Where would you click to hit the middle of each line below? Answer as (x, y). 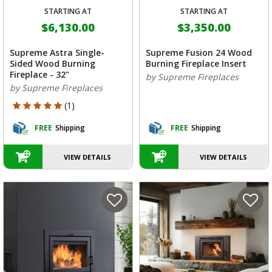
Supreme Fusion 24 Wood (199, 53)
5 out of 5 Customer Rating (66, 105)
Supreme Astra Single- (57, 53)
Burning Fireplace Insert (196, 64)
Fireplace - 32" (39, 75)
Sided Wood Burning (53, 64)
